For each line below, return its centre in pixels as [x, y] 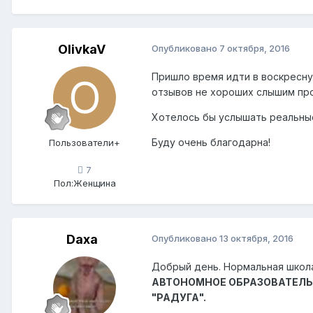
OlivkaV [82, 49]
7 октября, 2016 [255, 48]
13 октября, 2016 [256, 238]
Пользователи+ [85, 142]
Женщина [94, 183]
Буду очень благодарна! [211, 142]
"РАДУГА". [179, 297]
